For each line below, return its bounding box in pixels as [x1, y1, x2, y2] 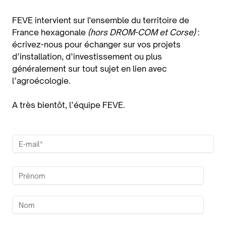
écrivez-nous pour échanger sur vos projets [12, 39, 181, 49]
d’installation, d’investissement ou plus [12, 51, 162, 62]
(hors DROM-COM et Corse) [88, 27, 196, 37]
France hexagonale [12, 27, 88, 37]
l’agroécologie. [12, 76, 71, 86]
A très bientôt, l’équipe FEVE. [12, 100, 125, 110]
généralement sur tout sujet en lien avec [12, 64, 167, 74]
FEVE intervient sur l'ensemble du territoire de [12, 15, 189, 25]
